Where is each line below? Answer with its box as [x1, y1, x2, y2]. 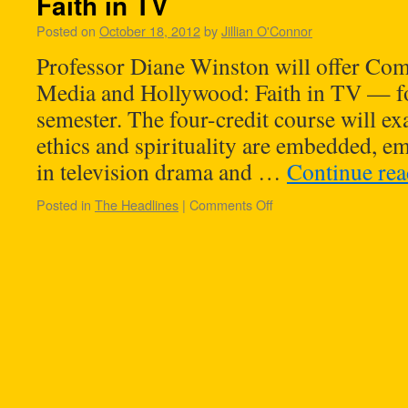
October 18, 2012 [99, 21, 200, 40]
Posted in [36, 195, 91, 214]
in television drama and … [36, 156, 287, 187]
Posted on [36, 21, 96, 40]
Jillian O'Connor [221, 21, 312, 40]
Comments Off [189, 195, 273, 214]
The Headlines [95, 195, 178, 214]
